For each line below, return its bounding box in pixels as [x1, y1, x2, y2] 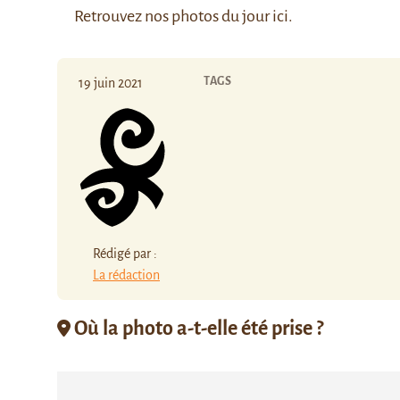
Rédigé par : [93, 246, 157, 261]
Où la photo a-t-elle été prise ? [71, 317, 323, 339]
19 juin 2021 [79, 76, 143, 90]
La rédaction [93, 267, 160, 282]
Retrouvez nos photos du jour [71, 7, 272, 25]
